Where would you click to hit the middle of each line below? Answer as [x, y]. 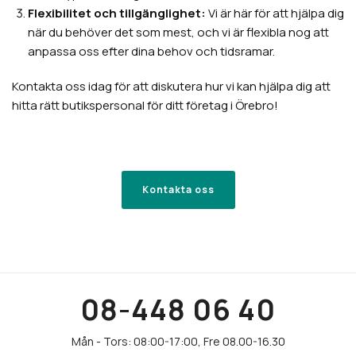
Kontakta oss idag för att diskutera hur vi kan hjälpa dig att [171, 87]
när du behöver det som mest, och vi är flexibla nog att [178, 33]
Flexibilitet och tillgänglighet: [117, 14]
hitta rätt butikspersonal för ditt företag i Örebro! [145, 106]
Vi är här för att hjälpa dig [275, 14]
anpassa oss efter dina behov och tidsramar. [151, 52]
